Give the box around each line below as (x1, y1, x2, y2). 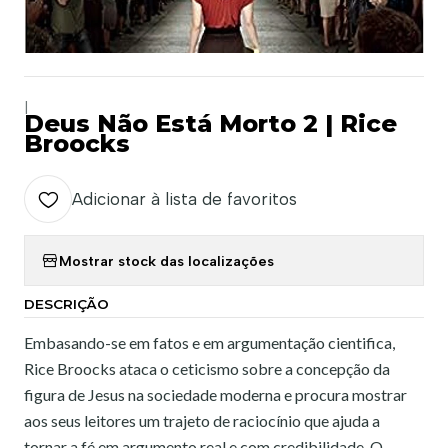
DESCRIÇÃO (24, 296, 109, 312)
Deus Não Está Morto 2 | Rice (24, 109, 397, 138)
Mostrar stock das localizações (59, 251, 274, 270)
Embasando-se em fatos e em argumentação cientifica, (24, 333, 395, 352)
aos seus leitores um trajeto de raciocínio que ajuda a (24, 411, 380, 430)
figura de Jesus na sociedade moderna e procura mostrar (24, 385, 407, 404)
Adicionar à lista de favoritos (72, 189, 297, 209)
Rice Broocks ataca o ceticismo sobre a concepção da (24, 359, 390, 378)
